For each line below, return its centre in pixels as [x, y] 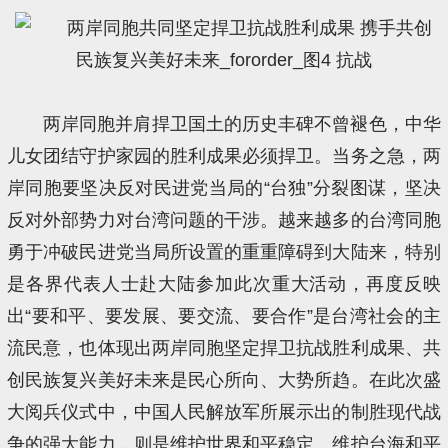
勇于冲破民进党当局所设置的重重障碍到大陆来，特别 [224, 251]
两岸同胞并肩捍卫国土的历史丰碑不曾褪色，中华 [241, 123]
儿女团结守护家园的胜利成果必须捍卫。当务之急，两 [224, 155]
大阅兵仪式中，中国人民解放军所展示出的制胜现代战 [224, 411]
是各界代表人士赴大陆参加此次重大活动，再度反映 [224, 283]
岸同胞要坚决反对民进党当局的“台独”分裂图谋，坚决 [224, 187]
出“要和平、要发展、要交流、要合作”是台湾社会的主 [224, 315]
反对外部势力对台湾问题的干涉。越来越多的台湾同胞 [224, 219]
